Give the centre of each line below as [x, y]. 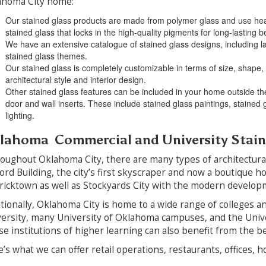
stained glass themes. [46, 56]
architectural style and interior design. [75, 79]
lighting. [20, 115]
